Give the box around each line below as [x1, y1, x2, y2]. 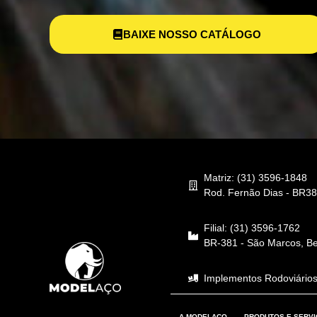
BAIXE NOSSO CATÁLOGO [122, 28, 261, 40]
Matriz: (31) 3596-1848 [204, 171, 308, 183]
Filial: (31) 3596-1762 [204, 221, 301, 234]
